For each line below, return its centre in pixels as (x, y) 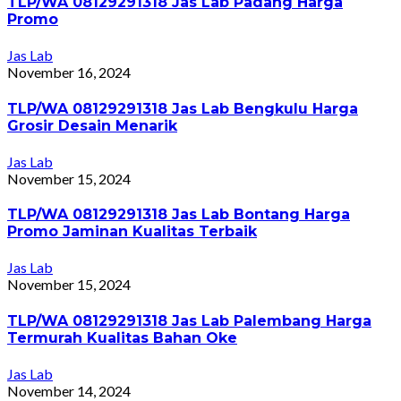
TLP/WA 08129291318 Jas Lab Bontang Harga (179, 215)
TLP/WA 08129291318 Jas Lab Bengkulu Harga (183, 108)
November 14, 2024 (69, 390)
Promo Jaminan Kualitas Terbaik (132, 232)
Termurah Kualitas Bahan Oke (122, 337)
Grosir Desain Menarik (92, 125)
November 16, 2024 (69, 73)
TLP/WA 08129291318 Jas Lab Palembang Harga (189, 320)
